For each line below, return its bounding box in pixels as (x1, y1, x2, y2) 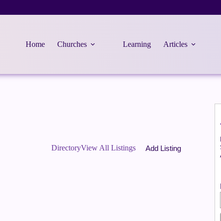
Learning (122, 40, 151, 48)
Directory (51, 144, 81, 152)
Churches (57, 40, 87, 48)
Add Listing (145, 144, 181, 152)
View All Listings (80, 144, 136, 152)
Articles (163, 40, 187, 48)
